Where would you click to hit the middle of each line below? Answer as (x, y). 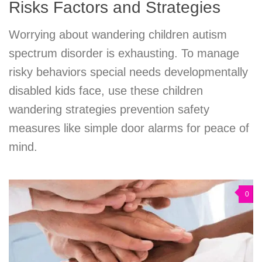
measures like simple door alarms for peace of (129, 128)
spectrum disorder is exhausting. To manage (124, 53)
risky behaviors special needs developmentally (128, 72)
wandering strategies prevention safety (109, 109)
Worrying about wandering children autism (118, 34)
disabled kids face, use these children (106, 90)
